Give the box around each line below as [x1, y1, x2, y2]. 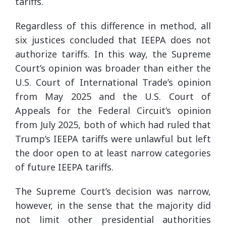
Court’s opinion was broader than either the [15, 62, 211, 74]
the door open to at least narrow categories [15, 146, 211, 159]
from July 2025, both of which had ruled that [15, 118, 211, 131]
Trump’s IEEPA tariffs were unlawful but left [15, 132, 211, 145]
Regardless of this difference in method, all [15, 19, 211, 32]
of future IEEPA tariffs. [15, 160, 114, 173]
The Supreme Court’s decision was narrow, [15, 185, 211, 197]
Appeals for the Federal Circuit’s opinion [15, 104, 211, 117]
